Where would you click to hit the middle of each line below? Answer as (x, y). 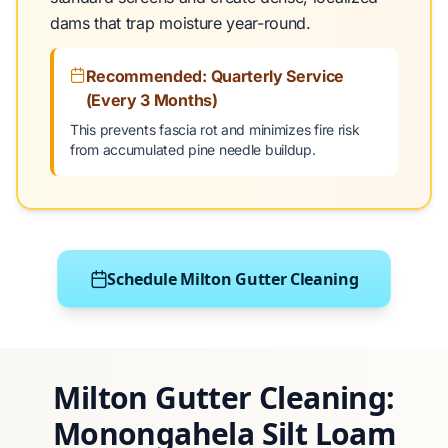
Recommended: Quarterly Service (215, 76)
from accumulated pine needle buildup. (193, 149)
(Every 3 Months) (151, 100)
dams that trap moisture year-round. (180, 23)
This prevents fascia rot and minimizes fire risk (215, 129)
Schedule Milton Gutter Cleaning (233, 279)
